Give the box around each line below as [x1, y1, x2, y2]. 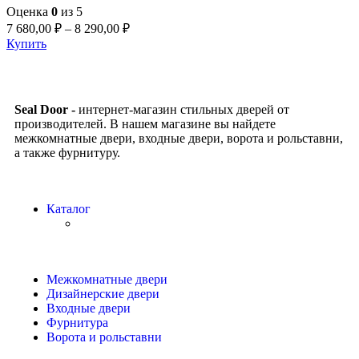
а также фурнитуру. [14, 145, 120, 159]
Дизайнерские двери [46, 286, 159, 301]
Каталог [46, 201, 91, 216]
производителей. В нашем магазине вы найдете [14, 116, 276, 131]
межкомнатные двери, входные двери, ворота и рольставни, [14, 131, 343, 145]
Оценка [6, 4, 51, 18]
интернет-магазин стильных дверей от [79, 102, 289, 116]
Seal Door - [14, 102, 79, 116]
